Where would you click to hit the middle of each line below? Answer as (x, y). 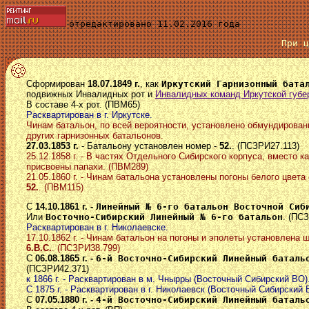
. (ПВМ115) (61, 187)
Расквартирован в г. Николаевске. (97, 227)
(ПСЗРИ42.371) (58, 268)
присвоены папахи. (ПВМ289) (87, 166)
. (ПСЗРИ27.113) (266, 146)
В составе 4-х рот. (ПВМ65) (83, 104)
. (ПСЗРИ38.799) (86, 248)
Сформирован (57, 83)
